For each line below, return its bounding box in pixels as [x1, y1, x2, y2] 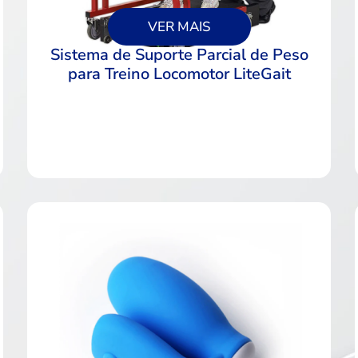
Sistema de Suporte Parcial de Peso [50, 43, 308, 66]
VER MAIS [147, 17, 211, 36]
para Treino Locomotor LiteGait [67, 62, 291, 85]
